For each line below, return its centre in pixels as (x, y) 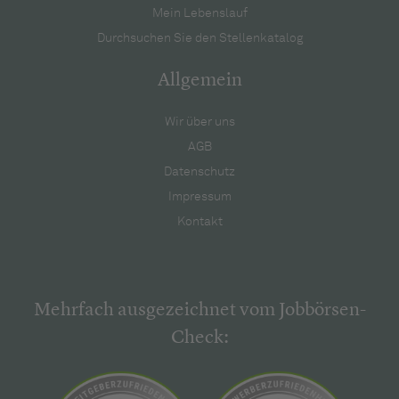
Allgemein (199, 80)
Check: (199, 338)
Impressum (199, 196)
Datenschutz (199, 171)
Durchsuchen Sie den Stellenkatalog (199, 38)
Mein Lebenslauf (199, 13)
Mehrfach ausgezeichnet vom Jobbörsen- (199, 310)
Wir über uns (199, 122)
